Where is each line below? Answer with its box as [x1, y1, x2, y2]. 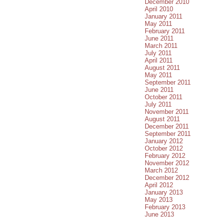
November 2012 [145, 159, 189, 167]
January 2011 [145, 12, 182, 20]
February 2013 [145, 203, 185, 211]
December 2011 [145, 122, 189, 130]
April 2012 [145, 181, 173, 189]
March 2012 [145, 166, 178, 174]
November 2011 [145, 108, 189, 115]
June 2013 [145, 210, 174, 218]
